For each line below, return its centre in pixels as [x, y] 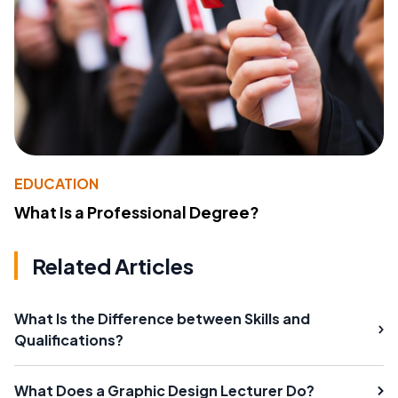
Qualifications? [69, 340]
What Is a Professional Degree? [137, 212]
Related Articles [113, 266]
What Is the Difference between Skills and [162, 319]
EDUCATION [56, 184]
